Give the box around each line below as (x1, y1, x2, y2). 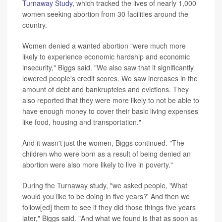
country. (22, 20, 47, 30)
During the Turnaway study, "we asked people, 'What (22, 180, 187, 191)
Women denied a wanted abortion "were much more (22, 41, 186, 51)
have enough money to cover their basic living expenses (22, 106, 198, 116)
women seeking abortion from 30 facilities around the (22, 9, 188, 19)
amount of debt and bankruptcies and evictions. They (22, 84, 189, 95)
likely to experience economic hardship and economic (22, 52, 190, 62)
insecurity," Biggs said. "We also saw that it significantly (22, 62, 194, 73)
